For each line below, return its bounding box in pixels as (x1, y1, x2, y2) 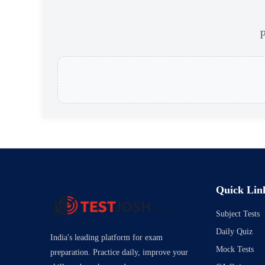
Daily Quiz (215, 227, 253, 237)
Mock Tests (215, 245, 254, 254)
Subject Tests (215, 209, 260, 219)
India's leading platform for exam (50, 233, 163, 243)
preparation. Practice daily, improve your (50, 248, 189, 257)
